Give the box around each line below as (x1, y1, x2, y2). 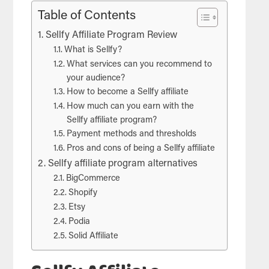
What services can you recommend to (66, 60, 212, 70)
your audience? (66, 74, 125, 83)
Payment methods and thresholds (66, 130, 196, 139)
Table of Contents (38, 10, 136, 23)
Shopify (68, 189, 97, 198)
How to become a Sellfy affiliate (66, 88, 189, 97)
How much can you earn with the (66, 102, 194, 112)
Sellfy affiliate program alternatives (47, 159, 198, 169)
